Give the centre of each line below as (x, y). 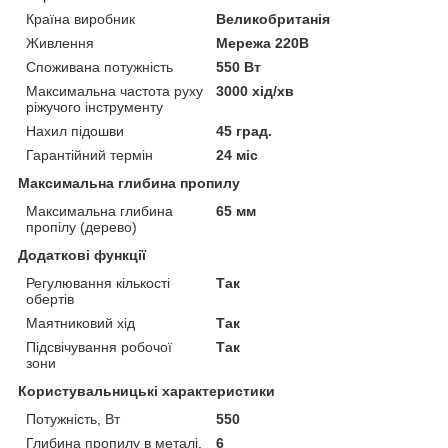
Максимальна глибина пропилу (129, 183)
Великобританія (273, 19)
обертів (50, 299)
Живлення (60, 43)
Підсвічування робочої (99, 347)
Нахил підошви (75, 131)
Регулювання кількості (98, 283)
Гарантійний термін (89, 155)
